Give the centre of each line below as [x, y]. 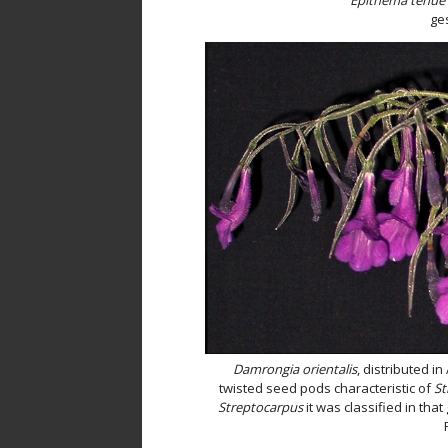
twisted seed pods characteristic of [326, 388]
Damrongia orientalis [294, 369]
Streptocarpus [260, 407]
